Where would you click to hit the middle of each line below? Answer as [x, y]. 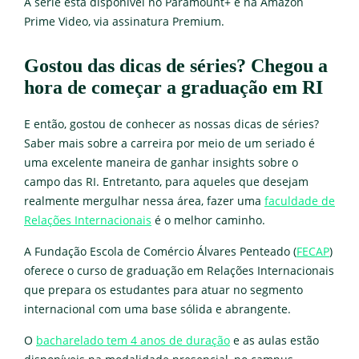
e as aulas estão [274, 340]
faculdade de [300, 201]
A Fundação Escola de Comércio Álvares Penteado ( [160, 251]
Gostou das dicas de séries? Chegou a [176, 65]
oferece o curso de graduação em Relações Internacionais [179, 270]
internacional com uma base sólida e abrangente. [157, 309]
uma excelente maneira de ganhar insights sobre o [161, 162]
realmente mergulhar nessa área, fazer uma [144, 201]
